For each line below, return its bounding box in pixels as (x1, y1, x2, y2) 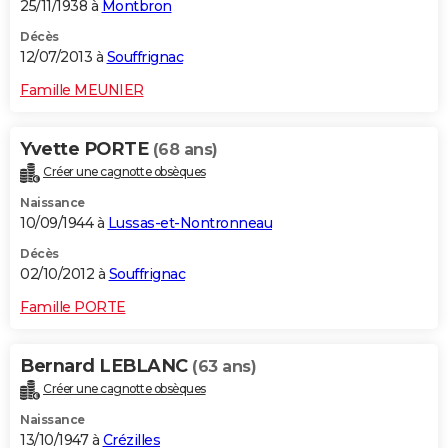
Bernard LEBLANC (20, 355, 192, 378)
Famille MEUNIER (20, 81, 144, 100)
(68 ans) (152, 140, 218, 160)
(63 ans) (192, 357, 256, 377)
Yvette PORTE (20, 138, 153, 161)
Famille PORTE (20, 298, 126, 317)
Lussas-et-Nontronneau (107, 214, 272, 233)
